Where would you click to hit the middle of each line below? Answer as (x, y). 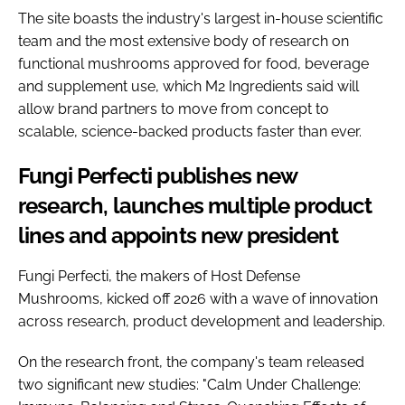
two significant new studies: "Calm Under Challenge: (189, 385)
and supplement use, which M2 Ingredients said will (188, 87)
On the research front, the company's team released (191, 363)
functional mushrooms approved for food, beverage (193, 64)
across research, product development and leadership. (202, 322)
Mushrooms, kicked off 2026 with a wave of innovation (198, 299)
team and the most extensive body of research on (184, 42)
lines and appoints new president (179, 236)
